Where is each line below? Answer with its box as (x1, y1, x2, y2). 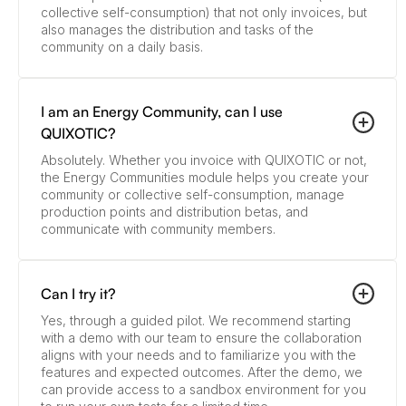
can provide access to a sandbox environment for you (41, 382, 366, 398)
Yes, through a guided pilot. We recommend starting (41, 313, 351, 329)
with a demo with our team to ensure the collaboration (41, 330, 362, 346)
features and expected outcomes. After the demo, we (41, 364, 362, 381)
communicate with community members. (41, 221, 275, 237)
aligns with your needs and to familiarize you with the (41, 347, 356, 363)
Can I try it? (41, 285, 116, 304)
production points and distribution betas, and (41, 204, 308, 220)
